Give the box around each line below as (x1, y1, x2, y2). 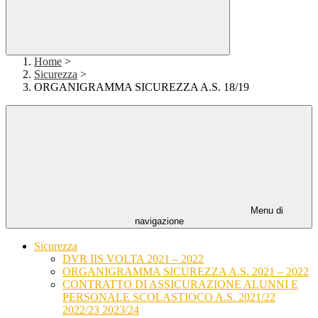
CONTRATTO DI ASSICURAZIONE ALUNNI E (62, 278, 298, 291)
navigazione (134, 216, 184, 227)
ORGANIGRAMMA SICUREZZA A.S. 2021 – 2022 (62, 265, 309, 278)
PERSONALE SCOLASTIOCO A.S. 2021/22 (62, 291, 275, 304)
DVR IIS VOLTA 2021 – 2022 (62, 253, 204, 265)
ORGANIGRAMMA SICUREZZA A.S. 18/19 (34, 81, 249, 94)
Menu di (248, 205, 283, 216)
